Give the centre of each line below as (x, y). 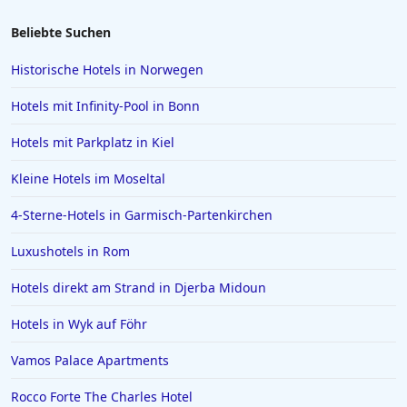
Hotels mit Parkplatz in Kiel (93, 142)
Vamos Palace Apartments (90, 360)
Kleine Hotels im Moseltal (88, 179)
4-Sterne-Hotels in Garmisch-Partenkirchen (142, 215)
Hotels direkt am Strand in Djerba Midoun (139, 288)
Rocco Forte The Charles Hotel (102, 397)
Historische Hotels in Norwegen (107, 69)
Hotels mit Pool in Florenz (116, 25)
